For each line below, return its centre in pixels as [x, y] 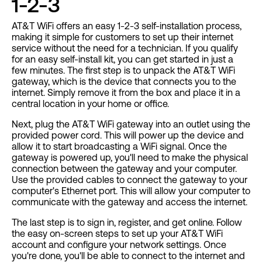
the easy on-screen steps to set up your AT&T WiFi [117, 233]
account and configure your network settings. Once [119, 244]
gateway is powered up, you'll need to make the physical [130, 157]
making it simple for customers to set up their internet [123, 37]
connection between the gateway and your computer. [124, 168]
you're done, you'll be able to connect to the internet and [128, 255]
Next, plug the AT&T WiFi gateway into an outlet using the [131, 124]
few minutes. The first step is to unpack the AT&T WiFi [123, 70]
